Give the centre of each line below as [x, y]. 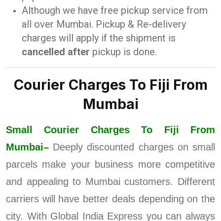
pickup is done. [123, 52]
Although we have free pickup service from [115, 11]
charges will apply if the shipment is [99, 38]
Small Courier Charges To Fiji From [110, 130]
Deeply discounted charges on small [134, 147]
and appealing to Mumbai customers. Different [110, 182]
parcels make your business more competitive [110, 165]
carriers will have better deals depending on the [110, 199]
